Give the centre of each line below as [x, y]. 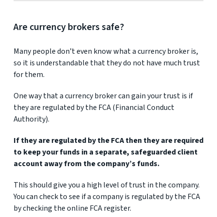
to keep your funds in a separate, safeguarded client [106, 152]
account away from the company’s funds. [86, 164]
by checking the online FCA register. [72, 208]
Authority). [31, 119]
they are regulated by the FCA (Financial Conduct [94, 108]
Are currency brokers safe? [69, 27]
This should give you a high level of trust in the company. [107, 185]
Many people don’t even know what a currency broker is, [106, 51]
